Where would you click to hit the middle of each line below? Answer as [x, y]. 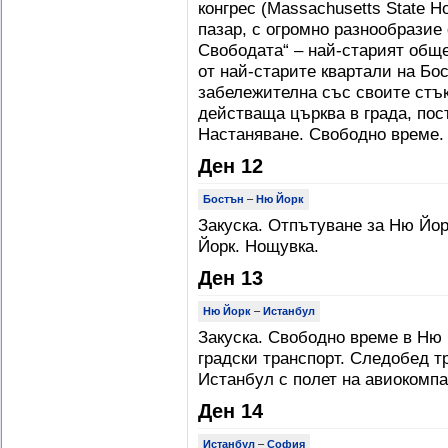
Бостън [223, 199]
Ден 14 [230, 411]
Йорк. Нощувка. [258, 246]
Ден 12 [230, 166]
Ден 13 [230, 278]
